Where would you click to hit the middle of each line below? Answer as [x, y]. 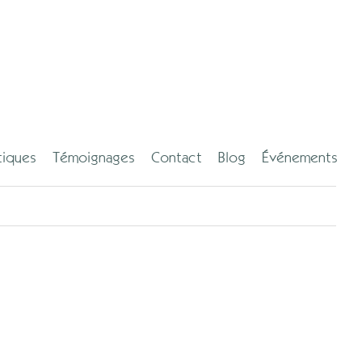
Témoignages [94, 158]
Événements [300, 158]
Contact [177, 158]
